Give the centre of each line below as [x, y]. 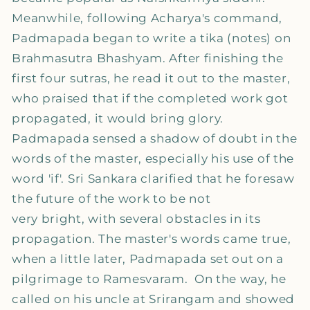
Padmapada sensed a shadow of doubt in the [155, 138]
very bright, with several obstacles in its [136, 219]
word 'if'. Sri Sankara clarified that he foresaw [153, 179]
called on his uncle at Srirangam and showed [153, 299]
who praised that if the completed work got [150, 98]
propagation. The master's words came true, [152, 239]
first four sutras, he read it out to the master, [151, 78]
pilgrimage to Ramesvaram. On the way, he [149, 279]
